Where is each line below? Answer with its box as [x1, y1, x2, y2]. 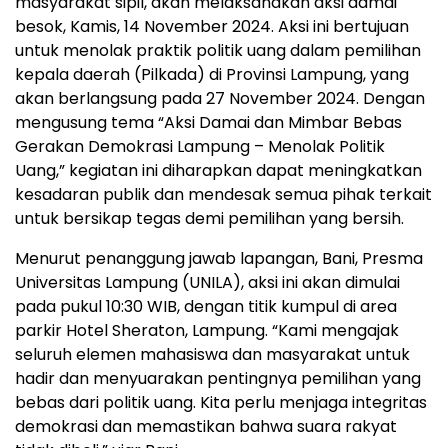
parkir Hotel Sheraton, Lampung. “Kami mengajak [15, 319, 399, 343]
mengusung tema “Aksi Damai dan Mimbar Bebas [15, 111, 402, 135]
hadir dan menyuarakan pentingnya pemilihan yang [15, 367, 421, 391]
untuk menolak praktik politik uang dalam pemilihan [15, 39, 421, 63]
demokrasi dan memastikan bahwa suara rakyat [15, 415, 397, 439]
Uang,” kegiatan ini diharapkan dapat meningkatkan [15, 159, 422, 183]
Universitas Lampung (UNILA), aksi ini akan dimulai [15, 271, 400, 295]
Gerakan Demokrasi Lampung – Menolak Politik [15, 135, 385, 159]
